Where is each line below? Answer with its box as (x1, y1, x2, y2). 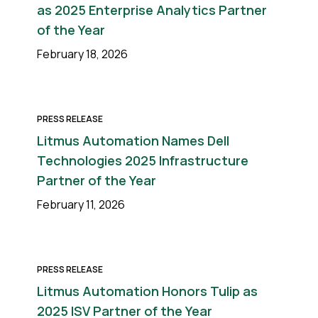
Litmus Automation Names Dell (37, 132, 229, 149)
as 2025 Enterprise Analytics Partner (37, 1, 267, 18)
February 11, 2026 (37, 197, 125, 212)
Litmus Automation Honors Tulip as (37, 283, 258, 300)
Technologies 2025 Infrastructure (37, 152, 248, 169)
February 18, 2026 (37, 46, 128, 62)
